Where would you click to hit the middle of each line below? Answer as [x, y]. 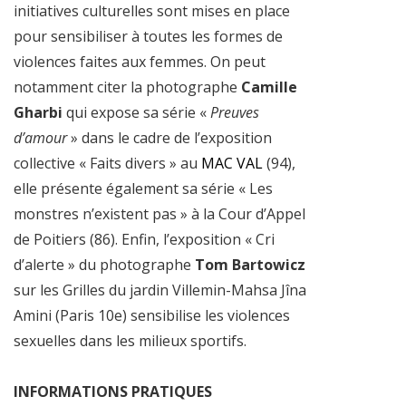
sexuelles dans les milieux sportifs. [130, 340]
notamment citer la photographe [127, 87]
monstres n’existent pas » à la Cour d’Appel [159, 213]
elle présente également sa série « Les [143, 188]
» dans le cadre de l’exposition [169, 137]
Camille [269, 87]
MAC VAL [232, 163]
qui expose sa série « [136, 112]
